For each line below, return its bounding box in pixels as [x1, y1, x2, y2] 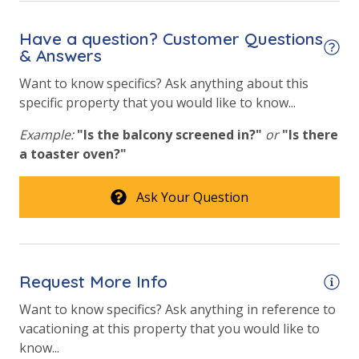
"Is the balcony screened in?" [77, 126, 262, 144]
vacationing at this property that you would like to [19, 320, 320, 338]
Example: [19, 126, 74, 144]
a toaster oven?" [19, 145, 127, 163]
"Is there [282, 126, 338, 144]
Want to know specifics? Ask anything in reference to [19, 301, 336, 319]
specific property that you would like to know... [19, 94, 296, 112]
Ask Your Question [136, 188, 248, 207]
